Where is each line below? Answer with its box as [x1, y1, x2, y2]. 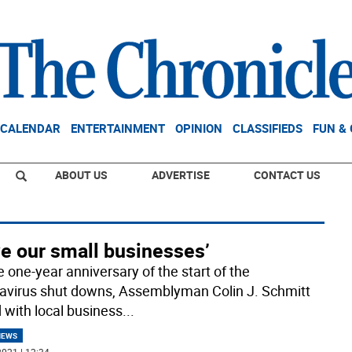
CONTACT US [254, 167, 321, 182]
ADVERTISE [152, 167, 210, 182]
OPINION [175, 120, 222, 136]
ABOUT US [55, 167, 108, 182]
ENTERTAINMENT [71, 120, 165, 136]
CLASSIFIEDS [233, 120, 302, 136]
